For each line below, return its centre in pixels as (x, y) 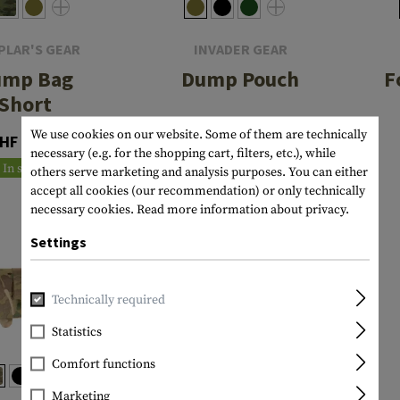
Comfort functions (104, 364)
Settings (58, 242)
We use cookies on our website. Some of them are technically (199, 134)
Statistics (77, 332)
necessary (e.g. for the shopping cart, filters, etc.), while (183, 153)
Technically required (108, 300)
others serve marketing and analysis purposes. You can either (199, 172)
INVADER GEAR (240, 49)
